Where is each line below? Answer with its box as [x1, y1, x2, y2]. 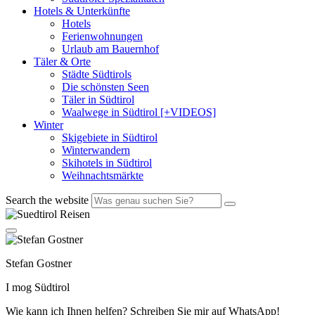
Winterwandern [62, 144, 130, 157]
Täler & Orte [34, 56, 91, 68]
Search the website [6, 194, 89, 207]
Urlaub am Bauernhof [62, 43, 159, 56]
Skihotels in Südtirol [62, 157, 152, 169]
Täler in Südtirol [62, 94, 134, 106]
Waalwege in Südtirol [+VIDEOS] [62, 106, 216, 119]
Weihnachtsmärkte [62, 169, 143, 182]
